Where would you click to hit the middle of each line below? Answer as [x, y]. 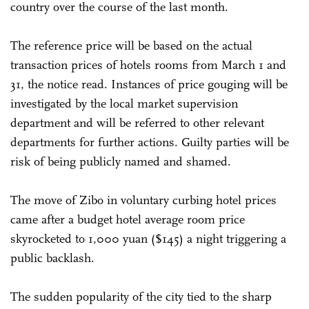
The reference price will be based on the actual [131, 45]
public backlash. [54, 258]
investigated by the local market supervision [124, 103]
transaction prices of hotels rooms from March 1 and [148, 64]
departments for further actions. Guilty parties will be [150, 142]
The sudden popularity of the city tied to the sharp [141, 296]
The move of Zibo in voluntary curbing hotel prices [143, 200]
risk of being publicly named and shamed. [122, 161]
